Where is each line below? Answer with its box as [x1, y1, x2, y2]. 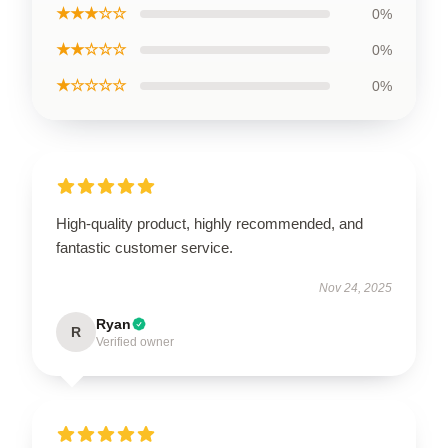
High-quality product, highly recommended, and [56, 214, 363, 232]
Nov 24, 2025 [319, 280, 392, 295]
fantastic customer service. [56, 238, 233, 256]
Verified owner [96, 334, 174, 349]
